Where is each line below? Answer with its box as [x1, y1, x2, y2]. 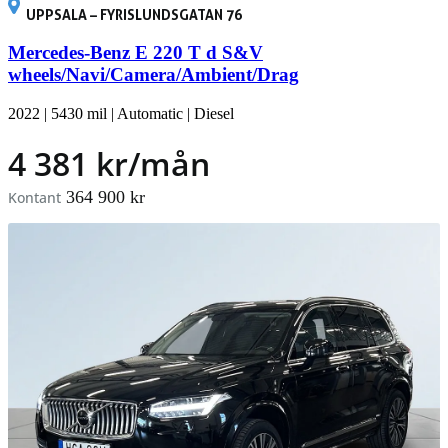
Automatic [117, 105, 183, 123]
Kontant [8, 188, 61, 208]
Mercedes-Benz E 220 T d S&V [8, 42, 263, 64]
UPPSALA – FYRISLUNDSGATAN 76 [26, 5, 243, 23]
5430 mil [51, 105, 107, 123]
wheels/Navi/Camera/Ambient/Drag [8, 64, 299, 86]
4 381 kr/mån [8, 142, 210, 186]
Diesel [194, 105, 234, 123]
